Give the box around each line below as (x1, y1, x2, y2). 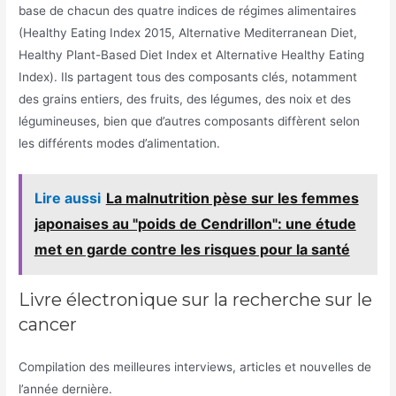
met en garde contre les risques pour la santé (34, 240, 350, 259)
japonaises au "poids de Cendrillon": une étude (34, 215, 356, 233)
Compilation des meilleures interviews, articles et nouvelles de (19, 359, 372, 374)
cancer (19, 313, 78, 335)
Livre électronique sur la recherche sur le (19, 288, 373, 310)
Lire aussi (34, 189, 101, 208)
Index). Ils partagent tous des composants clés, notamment (19, 69, 358, 84)
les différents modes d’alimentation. (19, 135, 221, 150)
